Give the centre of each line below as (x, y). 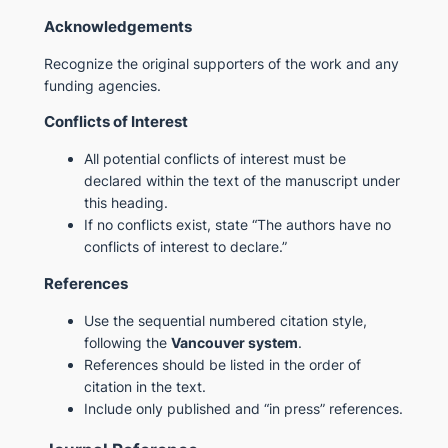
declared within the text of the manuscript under (241, 181)
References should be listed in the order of (222, 364)
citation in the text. (144, 386)
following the (127, 342)
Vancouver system (234, 342)
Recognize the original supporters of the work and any (221, 63)
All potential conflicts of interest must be (214, 159)
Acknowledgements (117, 26)
